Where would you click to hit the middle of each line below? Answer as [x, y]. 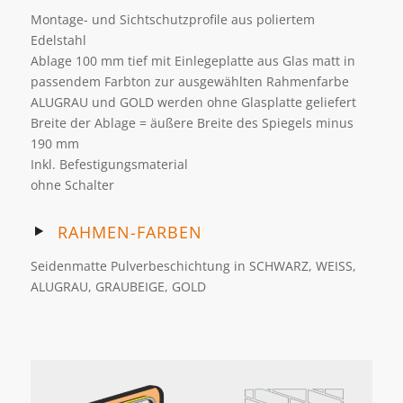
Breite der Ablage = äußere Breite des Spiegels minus [192, 122]
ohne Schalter [72, 184]
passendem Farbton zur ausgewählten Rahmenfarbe [189, 81]
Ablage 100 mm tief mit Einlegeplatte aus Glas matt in [193, 60]
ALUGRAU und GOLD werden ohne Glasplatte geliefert [193, 102]
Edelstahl [58, 40]
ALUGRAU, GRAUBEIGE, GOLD [118, 286]
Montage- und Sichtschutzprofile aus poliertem [172, 19]
